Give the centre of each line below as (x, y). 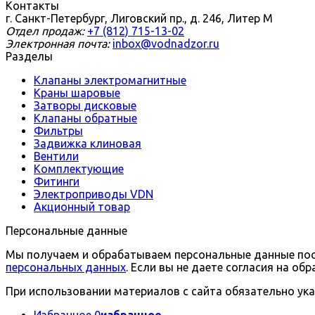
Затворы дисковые (85, 105)
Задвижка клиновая (88, 143)
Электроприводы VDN (94, 194)
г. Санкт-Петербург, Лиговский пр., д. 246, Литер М (139, 18)
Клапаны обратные (85, 118)
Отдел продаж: (45, 31)
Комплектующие (79, 169)
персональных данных (66, 267)
